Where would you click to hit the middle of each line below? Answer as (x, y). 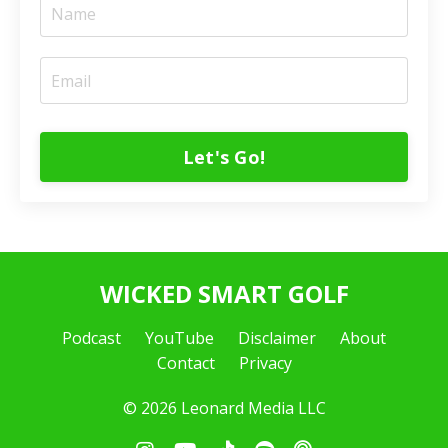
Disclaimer (277, 338)
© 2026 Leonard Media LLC (224, 408)
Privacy (265, 363)
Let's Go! (224, 156)
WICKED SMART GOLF (224, 294)
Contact (185, 363)
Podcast (91, 338)
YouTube (179, 338)
